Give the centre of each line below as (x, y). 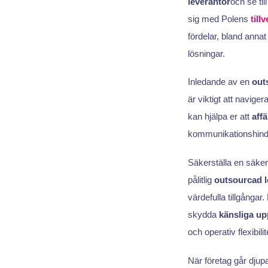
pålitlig (201, 179)
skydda (203, 214)
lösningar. (206, 53)
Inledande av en (220, 82)
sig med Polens (219, 19)
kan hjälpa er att (220, 117)
